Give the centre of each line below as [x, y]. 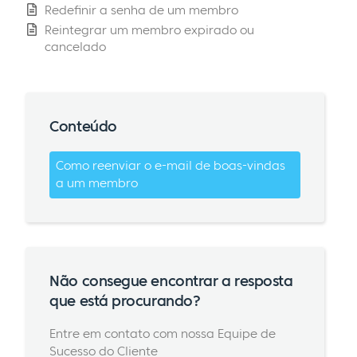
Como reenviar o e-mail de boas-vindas [170, 166]
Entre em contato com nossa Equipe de [163, 334]
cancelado [75, 46]
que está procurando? [125, 300]
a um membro [96, 183]
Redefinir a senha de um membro [141, 10]
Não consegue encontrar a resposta [171, 280]
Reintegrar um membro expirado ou [149, 29]
